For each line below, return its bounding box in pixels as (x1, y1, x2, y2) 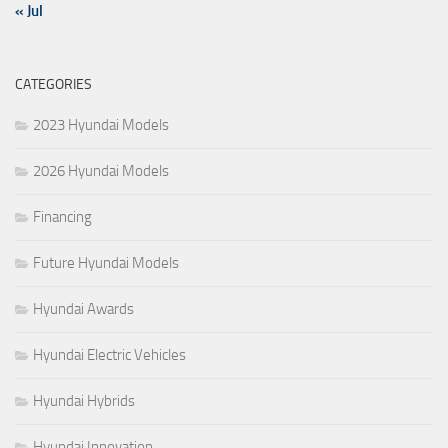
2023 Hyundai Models (33, 116, 169, 135)
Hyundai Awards (33, 300, 134, 319)
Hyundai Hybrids (33, 392, 135, 411)
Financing (33, 208, 92, 227)
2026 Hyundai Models (33, 162, 169, 181)
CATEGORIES (15, 76, 92, 94)
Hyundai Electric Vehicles (33, 346, 186, 365)
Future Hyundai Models (33, 254, 179, 273)
